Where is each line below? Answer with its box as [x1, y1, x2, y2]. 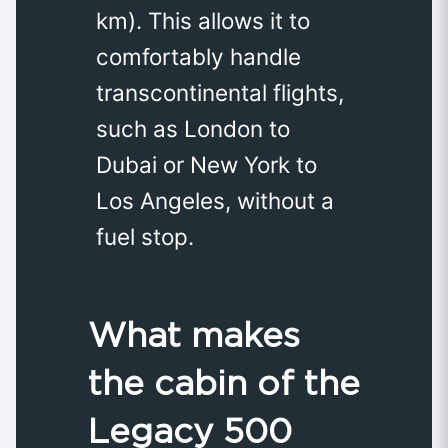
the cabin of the [88, 361, 360, 403]
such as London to [96, 114, 290, 142]
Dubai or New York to [96, 150, 317, 178]
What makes [88, 313, 300, 355]
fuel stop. [96, 222, 194, 250]
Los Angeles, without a [96, 186, 334, 214]
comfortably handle [96, 42, 301, 70]
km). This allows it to [96, 6, 310, 34]
